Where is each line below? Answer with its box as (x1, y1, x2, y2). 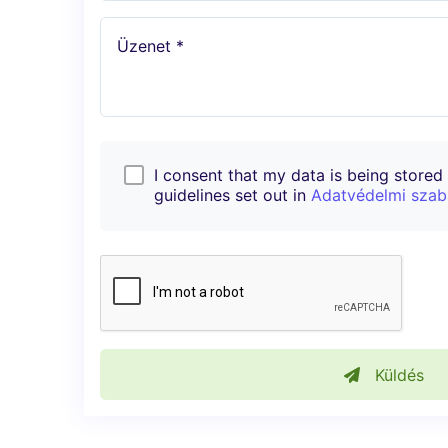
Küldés (370, 364, 424, 385)
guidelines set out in (154, 185, 311, 206)
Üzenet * (117, 36, 184, 57)
